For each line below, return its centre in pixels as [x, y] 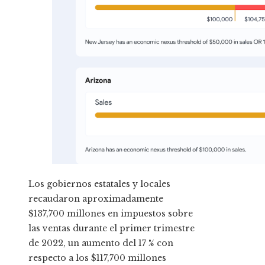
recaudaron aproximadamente [96, 199]
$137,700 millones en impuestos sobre [111, 214]
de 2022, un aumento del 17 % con [101, 243]
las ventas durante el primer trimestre [112, 229]
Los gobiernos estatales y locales [99, 184]
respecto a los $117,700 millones [97, 258]
